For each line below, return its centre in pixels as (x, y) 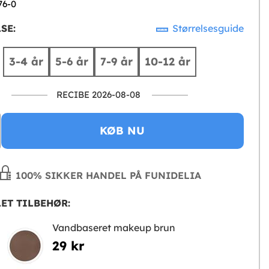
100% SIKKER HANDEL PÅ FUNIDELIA (107, 176)
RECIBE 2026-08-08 (99, 95)
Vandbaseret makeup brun (113, 228)
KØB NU (122, 131)
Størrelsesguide (207, 29)
